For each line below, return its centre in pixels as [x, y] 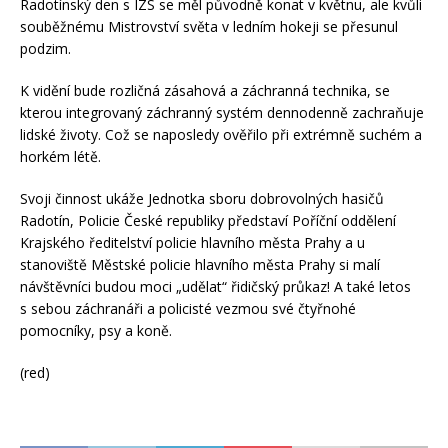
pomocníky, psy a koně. [96, 331]
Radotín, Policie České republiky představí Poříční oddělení [208, 221]
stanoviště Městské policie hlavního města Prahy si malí [200, 265]
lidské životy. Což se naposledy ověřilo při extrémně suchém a [221, 135]
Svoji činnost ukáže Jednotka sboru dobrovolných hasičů [202, 199]
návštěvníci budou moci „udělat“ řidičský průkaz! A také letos [215, 287]
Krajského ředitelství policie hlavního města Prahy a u [192, 243]
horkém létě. [60, 157]
